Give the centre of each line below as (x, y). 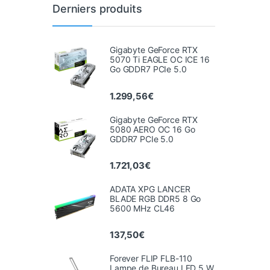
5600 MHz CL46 (143, 208)
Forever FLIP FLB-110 (151, 259)
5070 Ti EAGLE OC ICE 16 (160, 60)
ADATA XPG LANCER (150, 189)
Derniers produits (97, 8)
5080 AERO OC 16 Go (152, 129)
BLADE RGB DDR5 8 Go (155, 198)
